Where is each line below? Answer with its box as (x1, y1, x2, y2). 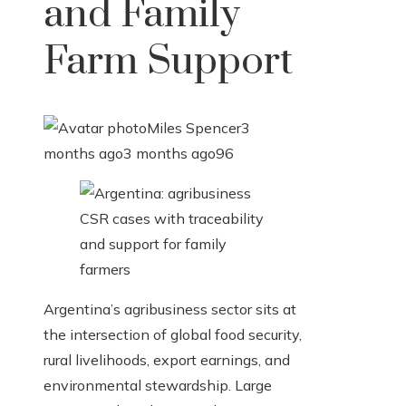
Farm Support (43, 37, 293, 87)
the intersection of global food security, (43, 325, 302, 344)
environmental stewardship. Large (43, 376, 272, 395)
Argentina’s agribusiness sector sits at (43, 300, 296, 319)
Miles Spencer (147, 119, 241, 138)
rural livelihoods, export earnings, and (43, 351, 290, 370)
